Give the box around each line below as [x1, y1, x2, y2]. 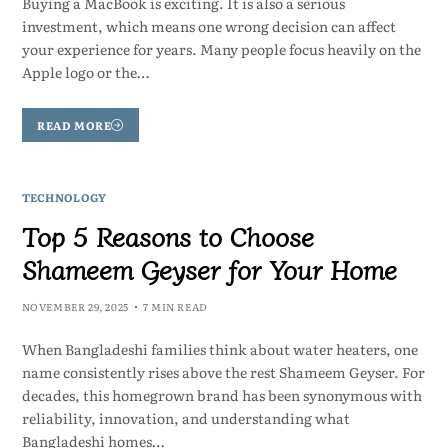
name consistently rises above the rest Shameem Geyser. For [21, 362, 425, 382]
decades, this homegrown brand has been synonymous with [21, 385, 422, 405]
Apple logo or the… [21, 62, 149, 83]
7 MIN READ [142, 299, 208, 314]
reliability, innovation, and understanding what [21, 408, 350, 428]
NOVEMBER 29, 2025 [21, 299, 129, 314]
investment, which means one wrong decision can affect [21, 16, 396, 37]
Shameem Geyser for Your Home [21, 250, 397, 287]
